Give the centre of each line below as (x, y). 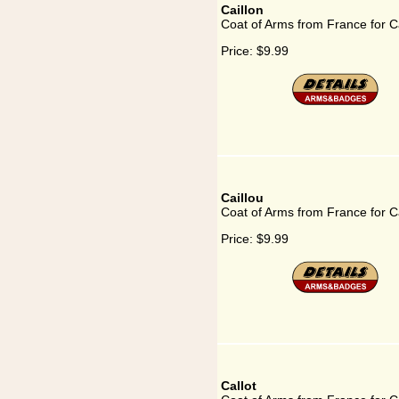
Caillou (242, 198)
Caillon (242, 10)
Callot (238, 386)
